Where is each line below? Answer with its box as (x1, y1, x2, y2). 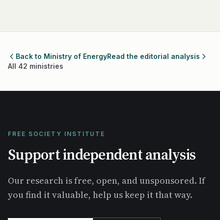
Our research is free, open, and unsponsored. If (8, 174, 205, 187)
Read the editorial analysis (107, 52, 200, 60)
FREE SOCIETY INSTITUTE (8, 130, 106, 137)
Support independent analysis (8, 144, 195, 165)
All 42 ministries (8, 62, 63, 70)
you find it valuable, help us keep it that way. (8, 189, 192, 201)
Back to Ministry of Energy (16, 52, 107, 60)
